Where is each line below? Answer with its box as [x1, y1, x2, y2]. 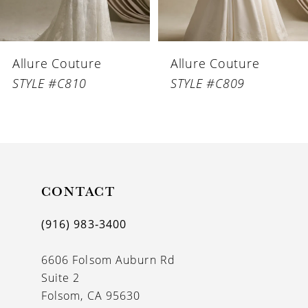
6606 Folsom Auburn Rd [41, 252, 176, 268]
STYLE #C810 [12, 74, 87, 91]
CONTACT [41, 182, 116, 201]
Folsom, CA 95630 [41, 288, 141, 304]
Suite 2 [41, 270, 80, 286]
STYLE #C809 [170, 74, 245, 91]
